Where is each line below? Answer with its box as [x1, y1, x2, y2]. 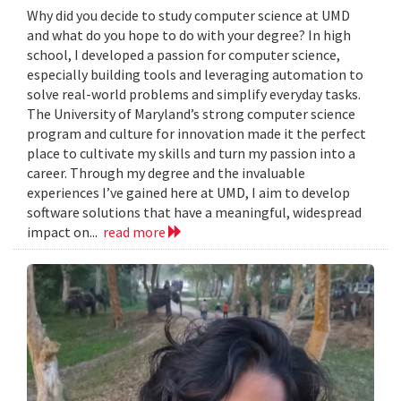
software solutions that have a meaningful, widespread [27, 203, 362, 222]
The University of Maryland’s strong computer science [27, 105, 355, 124]
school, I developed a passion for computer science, [27, 46, 340, 64]
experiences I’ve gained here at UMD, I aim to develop [27, 183, 350, 202]
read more [103, 223, 168, 242]
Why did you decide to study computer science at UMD [27, 6, 350, 25]
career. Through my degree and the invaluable [27, 164, 305, 183]
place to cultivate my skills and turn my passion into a [27, 144, 355, 163]
